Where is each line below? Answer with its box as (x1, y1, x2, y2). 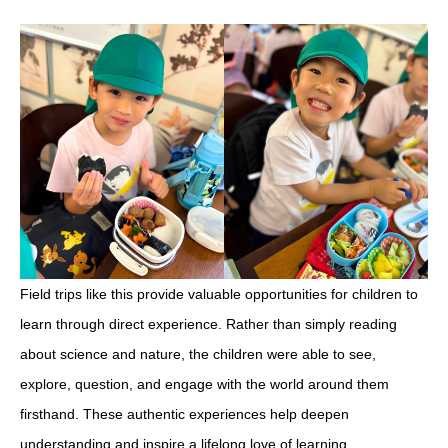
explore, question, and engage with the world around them (20, 375, 389, 392)
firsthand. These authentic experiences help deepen (20, 405, 349, 422)
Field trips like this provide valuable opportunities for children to (20, 285, 418, 302)
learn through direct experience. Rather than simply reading (20, 315, 397, 332)
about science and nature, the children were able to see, (20, 345, 376, 362)
